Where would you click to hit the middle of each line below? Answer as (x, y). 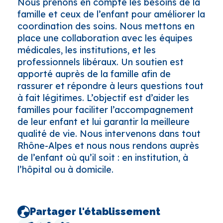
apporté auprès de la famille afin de (94, 74)
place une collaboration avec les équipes (105, 38)
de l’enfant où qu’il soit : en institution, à (103, 157)
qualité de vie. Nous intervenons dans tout (109, 133)
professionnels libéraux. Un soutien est (101, 62)
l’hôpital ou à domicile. (65, 169)
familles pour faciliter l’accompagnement (106, 110)
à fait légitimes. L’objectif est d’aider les (103, 98)
